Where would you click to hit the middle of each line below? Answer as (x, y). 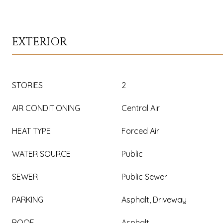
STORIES (27, 85)
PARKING (28, 200)
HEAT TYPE (31, 131)
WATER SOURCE (41, 154)
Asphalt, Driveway (154, 200)
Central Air (141, 108)
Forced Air (140, 131)
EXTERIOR (40, 42)
